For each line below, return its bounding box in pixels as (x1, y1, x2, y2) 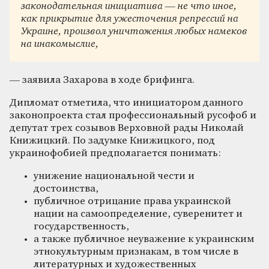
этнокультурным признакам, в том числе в (34, 246, 238, 257)
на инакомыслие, (21, 39, 99, 50)
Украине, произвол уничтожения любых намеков (21, 26, 248, 37)
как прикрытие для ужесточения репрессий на (21, 14, 239, 25)
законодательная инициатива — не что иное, (21, 1, 237, 12)
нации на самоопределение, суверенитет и (34, 208, 243, 219)
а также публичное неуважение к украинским (34, 234, 254, 244)
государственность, (34, 221, 129, 232)
